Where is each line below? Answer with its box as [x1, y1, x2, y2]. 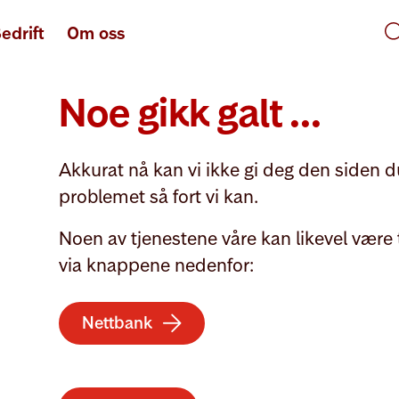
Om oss [66, 21, 125, 45]
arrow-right [162, 313, 182, 333]
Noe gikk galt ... [59, 87, 322, 138]
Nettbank [82, 312, 152, 334]
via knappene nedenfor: [59, 253, 254, 277]
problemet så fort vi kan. [59, 184, 263, 208]
